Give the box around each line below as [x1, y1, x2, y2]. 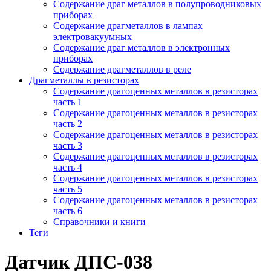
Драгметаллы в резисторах [29, 74, 139, 85]
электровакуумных [53, 31, 132, 42]
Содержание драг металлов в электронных [53, 42, 230, 53]
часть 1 [53, 96, 82, 107]
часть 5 [53, 183, 82, 194]
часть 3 [53, 140, 82, 151]
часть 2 [53, 118, 82, 129]
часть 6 [53, 205, 82, 216]
